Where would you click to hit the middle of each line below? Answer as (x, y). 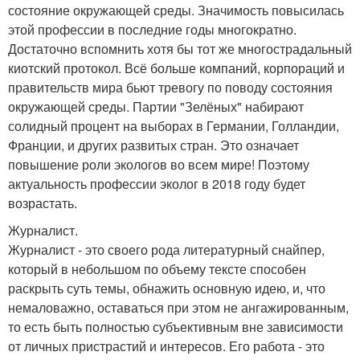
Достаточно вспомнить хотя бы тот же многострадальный (180, 48)
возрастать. (43, 202)
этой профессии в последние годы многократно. (152, 29)
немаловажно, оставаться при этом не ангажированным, (178, 307)
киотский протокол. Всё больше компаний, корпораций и (176, 67)
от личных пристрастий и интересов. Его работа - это (166, 346)
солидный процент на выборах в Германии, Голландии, (174, 125)
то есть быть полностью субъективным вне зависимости (176, 326)
